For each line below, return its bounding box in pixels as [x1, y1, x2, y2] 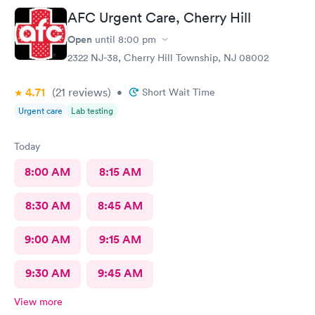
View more [14, 295, 63, 308]
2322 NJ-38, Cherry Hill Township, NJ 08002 [67, 51, 269, 64]
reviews [65, 85, 108, 99]
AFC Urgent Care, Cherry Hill [67, 9, 251, 26]
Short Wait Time [142, 86, 215, 98]
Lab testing [71, 105, 113, 117]
